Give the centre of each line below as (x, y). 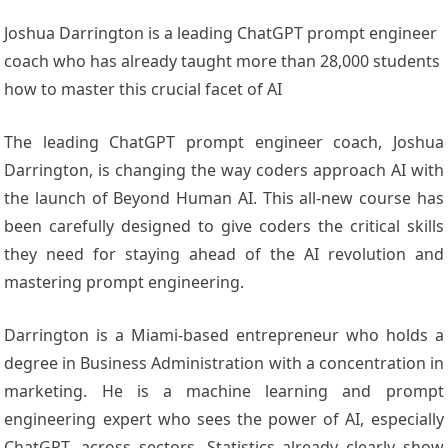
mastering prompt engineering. (124, 282)
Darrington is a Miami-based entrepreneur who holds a (224, 335)
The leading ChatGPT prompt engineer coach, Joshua (224, 142)
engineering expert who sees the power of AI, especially (224, 419)
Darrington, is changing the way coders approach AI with (224, 170)
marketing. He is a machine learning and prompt (224, 391)
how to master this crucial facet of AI (143, 89)
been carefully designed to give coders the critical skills (224, 226)
